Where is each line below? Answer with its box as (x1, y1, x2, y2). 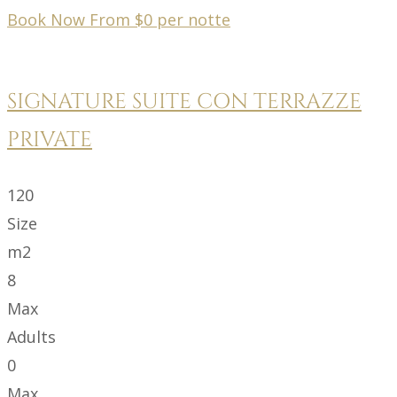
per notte (157, 8, 230, 30)
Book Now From (7, 8, 135, 30)
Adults (7, 325, 56, 347)
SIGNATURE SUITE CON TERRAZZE (7, 87, 362, 116)
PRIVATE (7, 125, 92, 154)
